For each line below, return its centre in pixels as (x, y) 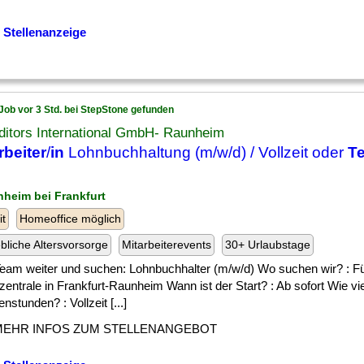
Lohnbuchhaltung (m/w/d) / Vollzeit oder (206, 152)
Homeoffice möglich (70, 219)
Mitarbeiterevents (167, 245)
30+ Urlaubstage (268, 245)
